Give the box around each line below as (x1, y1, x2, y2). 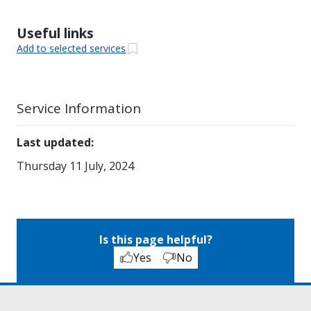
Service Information (17, 99, 141, 117)
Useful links (17, 24, 94, 42)
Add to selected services (17, 42, 126, 56)
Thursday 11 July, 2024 (17, 158, 134, 174)
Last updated (17, 134, 91, 150)
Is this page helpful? (99, 231, 212, 247)
